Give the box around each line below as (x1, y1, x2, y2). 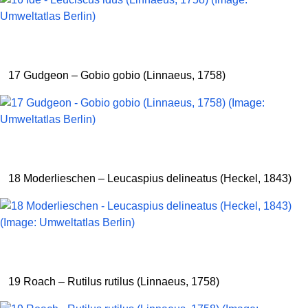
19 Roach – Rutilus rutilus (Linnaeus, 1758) (8, 276, 219, 287)
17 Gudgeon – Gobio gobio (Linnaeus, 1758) (8, 69, 225, 81)
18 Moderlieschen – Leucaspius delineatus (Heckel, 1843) (8, 173, 291, 184)
